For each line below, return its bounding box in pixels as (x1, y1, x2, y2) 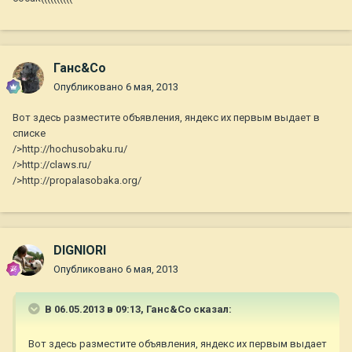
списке (13, 127, 46, 140)
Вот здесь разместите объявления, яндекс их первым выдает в (13, 112, 320, 124)
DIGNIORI (53, 243, 106, 258)
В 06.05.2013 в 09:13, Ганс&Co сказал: (42, 303, 232, 316)
